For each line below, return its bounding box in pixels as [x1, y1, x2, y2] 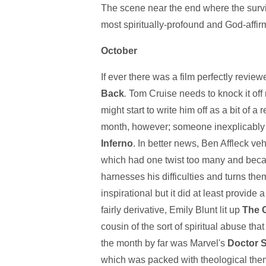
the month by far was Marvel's [100, 238, 227, 249]
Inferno [100, 138, 133, 149]
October [100, 46, 137, 56]
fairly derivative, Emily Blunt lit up [100, 205, 242, 216]
